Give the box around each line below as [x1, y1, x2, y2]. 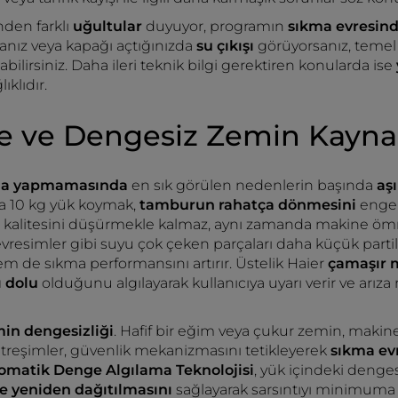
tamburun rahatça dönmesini [139, 196, 360, 213]
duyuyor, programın [146, 18, 288, 35]
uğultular [73, 18, 146, 35]
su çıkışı [196, 37, 254, 54]
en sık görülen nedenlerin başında [128, 177, 377, 194]
